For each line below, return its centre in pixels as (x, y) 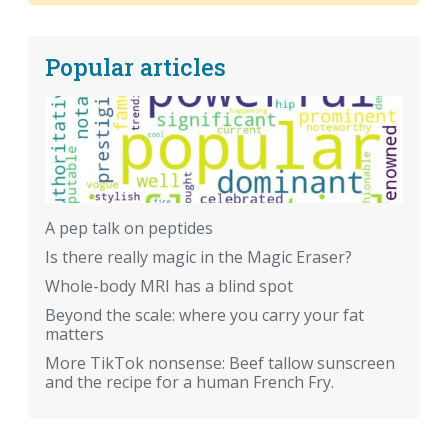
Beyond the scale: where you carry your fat (204, 315)
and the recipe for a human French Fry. (189, 382)
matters (74, 334)
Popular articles (135, 66)
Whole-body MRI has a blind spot (169, 286)
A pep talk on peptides (129, 228)
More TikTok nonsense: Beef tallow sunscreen (220, 363)
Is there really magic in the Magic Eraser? (198, 257)
